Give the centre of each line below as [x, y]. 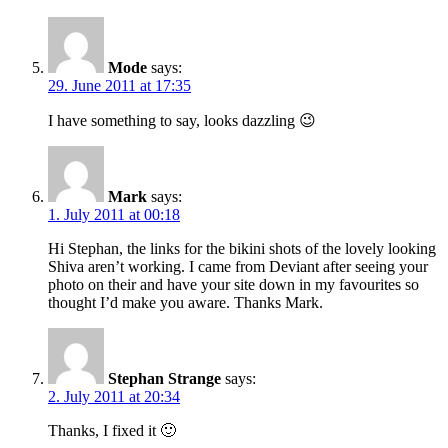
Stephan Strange [164, 378]
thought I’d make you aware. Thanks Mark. [185, 302]
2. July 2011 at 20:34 [114, 396]
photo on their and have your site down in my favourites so [233, 284]
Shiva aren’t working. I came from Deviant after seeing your [238, 266]
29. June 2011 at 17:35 [119, 85]
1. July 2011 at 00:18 [114, 214]
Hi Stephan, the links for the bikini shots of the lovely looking [242, 248]
